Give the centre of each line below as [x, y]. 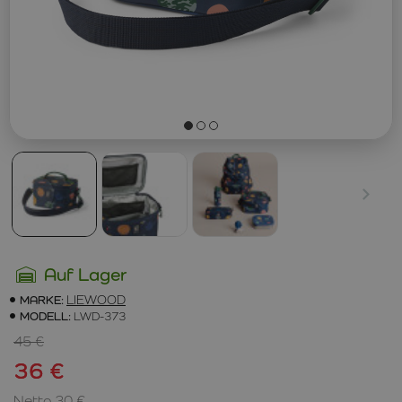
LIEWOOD [96, 299]
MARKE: [42, 299]
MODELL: [45, 315]
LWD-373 [100, 315]
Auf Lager [85, 274]
